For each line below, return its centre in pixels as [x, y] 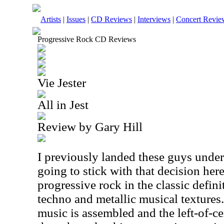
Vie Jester [62, 83]
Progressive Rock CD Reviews [87, 39]
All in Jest [63, 105]
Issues [76, 19]
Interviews [154, 19]
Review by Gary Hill [90, 127]
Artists [51, 19]
